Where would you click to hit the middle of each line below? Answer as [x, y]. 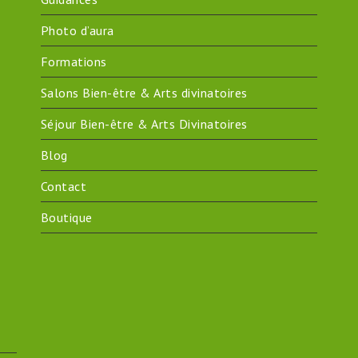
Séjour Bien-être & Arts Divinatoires [144, 124]
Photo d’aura [77, 31]
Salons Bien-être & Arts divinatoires [144, 93]
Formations [74, 62]
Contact [64, 187]
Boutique [66, 218]
